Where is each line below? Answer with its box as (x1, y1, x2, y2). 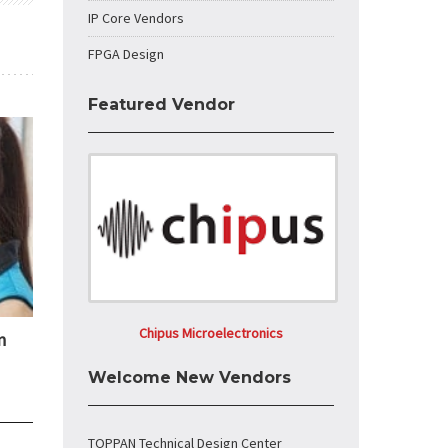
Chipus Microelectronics (139, 324, 283, 342)
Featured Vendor (88, 95, 235, 114)
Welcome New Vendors (88, 368, 291, 387)
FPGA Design (88, 45, 164, 63)
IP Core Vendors (88, 9, 184, 27)
